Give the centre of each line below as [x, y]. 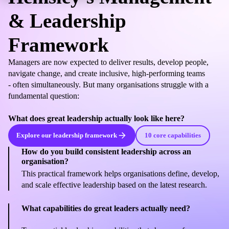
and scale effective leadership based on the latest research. [114, 185]
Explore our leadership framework [67, 136]
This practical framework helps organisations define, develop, [121, 174]
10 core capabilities [173, 136]
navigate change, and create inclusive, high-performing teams [107, 74]
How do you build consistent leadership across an [107, 152]
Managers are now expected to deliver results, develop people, [108, 62]
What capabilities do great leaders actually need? [106, 208]
